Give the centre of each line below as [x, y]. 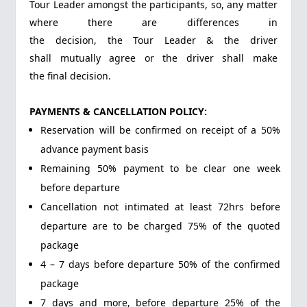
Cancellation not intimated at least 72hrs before [160, 207]
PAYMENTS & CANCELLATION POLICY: [119, 111]
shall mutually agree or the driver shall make [153, 58]
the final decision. [71, 76]
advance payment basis [95, 149]
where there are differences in [153, 22]
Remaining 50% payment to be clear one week [160, 168]
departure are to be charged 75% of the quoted [160, 226]
